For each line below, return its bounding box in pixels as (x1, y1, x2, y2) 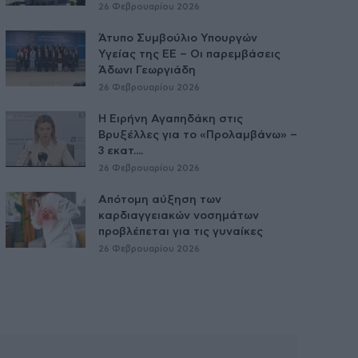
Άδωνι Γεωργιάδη (97, 64, 196, 76)
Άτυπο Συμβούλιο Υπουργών (97, 32, 257, 44)
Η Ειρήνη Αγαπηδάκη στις (97, 113, 243, 125)
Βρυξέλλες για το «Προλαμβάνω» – (97, 129, 297, 141)
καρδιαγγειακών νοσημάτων (97, 209, 259, 221)
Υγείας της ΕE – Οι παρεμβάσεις (97, 48, 280, 60)
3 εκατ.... (97, 145, 143, 157)
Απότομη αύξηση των (97, 193, 221, 205)
